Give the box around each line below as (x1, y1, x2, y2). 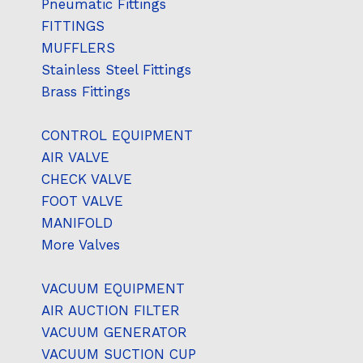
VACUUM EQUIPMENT (41, 280, 185, 297)
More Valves (41, 236, 120, 253)
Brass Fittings (41, 83, 130, 100)
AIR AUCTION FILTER (41, 301, 180, 318)
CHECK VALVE (41, 170, 132, 187)
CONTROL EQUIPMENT (41, 126, 193, 143)
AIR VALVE (41, 148, 109, 165)
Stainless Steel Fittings (41, 61, 191, 78)
